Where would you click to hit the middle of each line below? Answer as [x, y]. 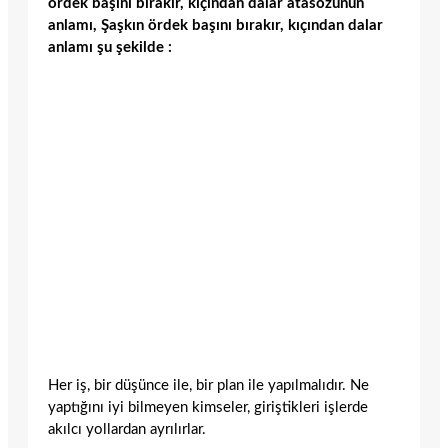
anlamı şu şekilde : [110, 47]
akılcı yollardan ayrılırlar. [127, 429]
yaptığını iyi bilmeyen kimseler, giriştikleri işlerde [208, 407]
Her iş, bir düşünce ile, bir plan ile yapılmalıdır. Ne [208, 385]
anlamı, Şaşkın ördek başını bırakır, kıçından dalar [215, 25]
